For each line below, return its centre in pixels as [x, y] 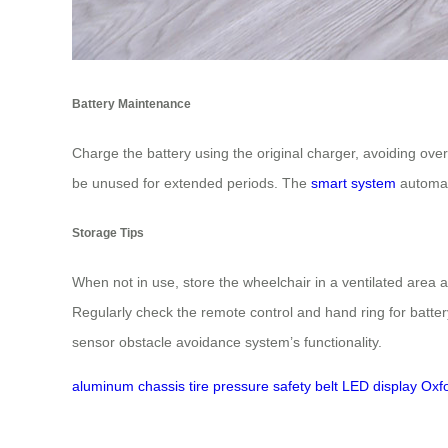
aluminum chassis [128, 386]
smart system [353, 183]
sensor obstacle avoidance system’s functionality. [227, 342]
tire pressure [229, 386]
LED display [379, 386]
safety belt [305, 386]
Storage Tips [108, 232]
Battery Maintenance [131, 103]
